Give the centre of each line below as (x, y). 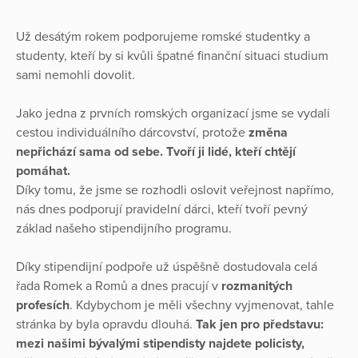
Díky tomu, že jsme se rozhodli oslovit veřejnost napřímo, (175, 191)
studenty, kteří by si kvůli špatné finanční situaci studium (172, 56)
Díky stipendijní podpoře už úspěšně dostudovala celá (167, 267)
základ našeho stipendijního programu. (125, 229)
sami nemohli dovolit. (77, 76)
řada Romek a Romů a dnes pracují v (119, 286)
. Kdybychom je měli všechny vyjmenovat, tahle (202, 306)
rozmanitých (257, 286)
